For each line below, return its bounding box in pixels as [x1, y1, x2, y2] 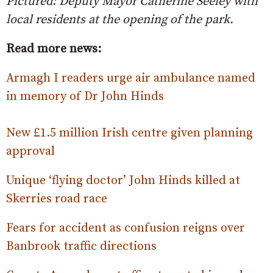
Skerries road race [6, 191, 107, 207]
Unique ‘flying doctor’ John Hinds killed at [6, 173, 240, 188]
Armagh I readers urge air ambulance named [6, 71, 255, 86]
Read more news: [6, 41, 101, 57]
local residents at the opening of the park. [6, 12, 233, 27]
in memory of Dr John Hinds [6, 89, 164, 104]
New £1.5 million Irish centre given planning [6, 126, 253, 141]
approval [6, 144, 55, 159]
